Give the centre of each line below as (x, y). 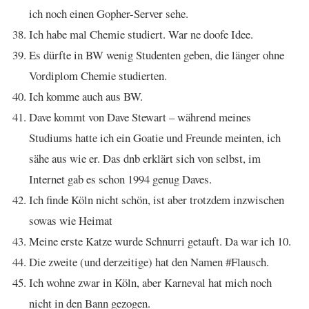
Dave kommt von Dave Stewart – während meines (140, 117)
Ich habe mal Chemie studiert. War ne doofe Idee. (141, 34)
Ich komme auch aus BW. (86, 96)
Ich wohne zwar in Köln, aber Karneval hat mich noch (150, 282)
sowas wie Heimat (71, 220)
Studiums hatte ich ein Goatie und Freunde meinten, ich (155, 138)
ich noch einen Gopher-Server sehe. (109, 13)
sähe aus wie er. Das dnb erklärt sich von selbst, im (145, 158)
